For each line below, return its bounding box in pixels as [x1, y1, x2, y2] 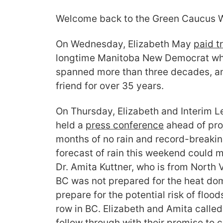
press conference [86, 119, 164, 131]
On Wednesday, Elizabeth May [56, 38, 194, 50]
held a [56, 119, 86, 131]
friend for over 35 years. [56, 80, 164, 92]
